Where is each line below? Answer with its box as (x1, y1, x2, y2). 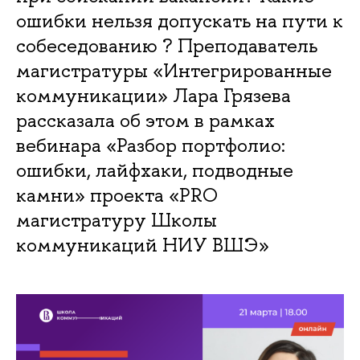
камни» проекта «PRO (16, 182, 218, 207)
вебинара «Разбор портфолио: (16, 133, 285, 157)
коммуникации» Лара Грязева (16, 83, 291, 108)
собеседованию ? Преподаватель (16, 33, 317, 58)
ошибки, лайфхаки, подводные (16, 157, 293, 182)
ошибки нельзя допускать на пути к (16, 8, 343, 33)
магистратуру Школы (16, 207, 217, 232)
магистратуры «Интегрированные (16, 58, 332, 83)
